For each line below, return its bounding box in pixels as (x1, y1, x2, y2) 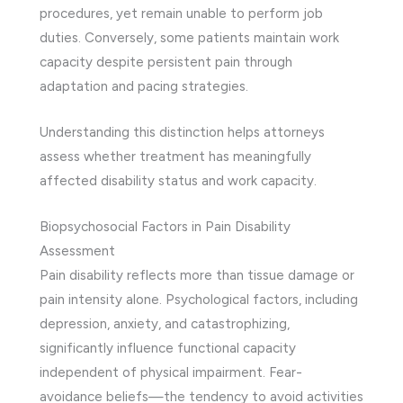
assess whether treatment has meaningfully (40, 148, 311, 165)
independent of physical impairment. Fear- (40, 363, 302, 381)
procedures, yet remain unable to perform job (40, 4, 323, 22)
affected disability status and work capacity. (40, 172, 317, 189)
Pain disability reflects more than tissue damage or (40, 266, 354, 283)
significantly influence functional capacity (40, 339, 296, 356)
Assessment (40, 242, 115, 259)
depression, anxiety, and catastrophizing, (40, 315, 290, 332)
